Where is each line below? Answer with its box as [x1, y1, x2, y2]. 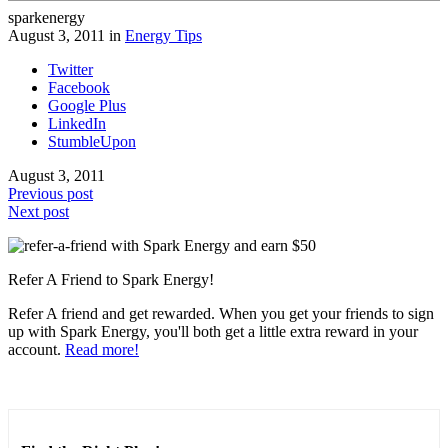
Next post [8, 202, 69, 220]
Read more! [65, 340, 139, 358]
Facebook [48, 78, 110, 96]
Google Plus [48, 96, 126, 114]
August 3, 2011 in [8, 26, 121, 44]
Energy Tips [125, 26, 202, 44]
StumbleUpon [48, 132, 136, 150]
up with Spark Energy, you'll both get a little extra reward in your [8, 322, 418, 340]
